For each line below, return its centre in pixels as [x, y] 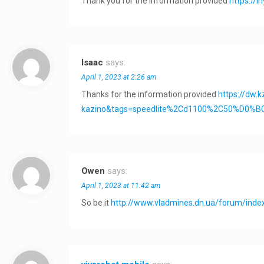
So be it [96, 203]
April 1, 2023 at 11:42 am [121, 186]
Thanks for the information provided [150, 94]
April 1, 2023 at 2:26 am [119, 77]
